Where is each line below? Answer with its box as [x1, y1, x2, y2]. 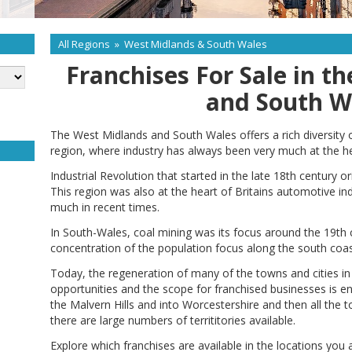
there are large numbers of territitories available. [50, 313, 295, 328]
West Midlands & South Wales [124, 37, 267, 51]
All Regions [58, 37, 110, 51]
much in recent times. [50, 200, 163, 214]
